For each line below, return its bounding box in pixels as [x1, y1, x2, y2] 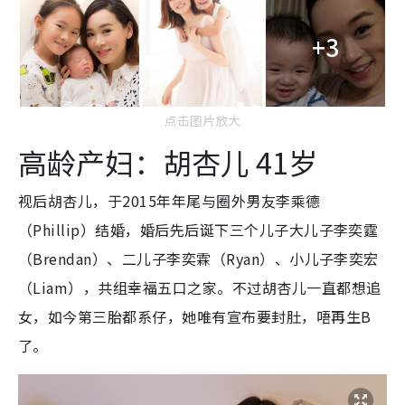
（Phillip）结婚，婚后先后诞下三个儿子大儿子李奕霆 [18, 218, 379, 240]
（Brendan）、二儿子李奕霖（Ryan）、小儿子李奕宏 [18, 247, 379, 269]
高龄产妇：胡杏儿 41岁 [18, 140, 317, 183]
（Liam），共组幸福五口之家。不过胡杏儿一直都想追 [18, 276, 381, 298]
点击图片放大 [165, 110, 240, 129]
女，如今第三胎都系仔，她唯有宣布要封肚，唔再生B [18, 305, 372, 327]
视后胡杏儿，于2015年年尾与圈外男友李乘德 [18, 189, 321, 212]
